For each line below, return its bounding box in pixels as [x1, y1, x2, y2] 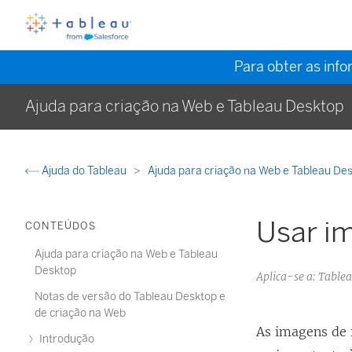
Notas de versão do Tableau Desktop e [35, 290, 225, 303]
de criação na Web [35, 306, 126, 320]
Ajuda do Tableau [39, 164, 129, 178]
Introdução [37, 332, 94, 346]
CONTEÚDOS [25, 220, 96, 232]
